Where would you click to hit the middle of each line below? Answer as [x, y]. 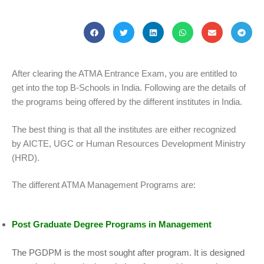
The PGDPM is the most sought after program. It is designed [128, 252]
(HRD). [26, 157]
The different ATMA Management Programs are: [104, 185]
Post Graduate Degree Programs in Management [112, 224]
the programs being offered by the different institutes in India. [127, 102]
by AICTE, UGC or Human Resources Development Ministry [129, 143]
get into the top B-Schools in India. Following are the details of [129, 88]
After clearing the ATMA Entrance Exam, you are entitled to [124, 74]
